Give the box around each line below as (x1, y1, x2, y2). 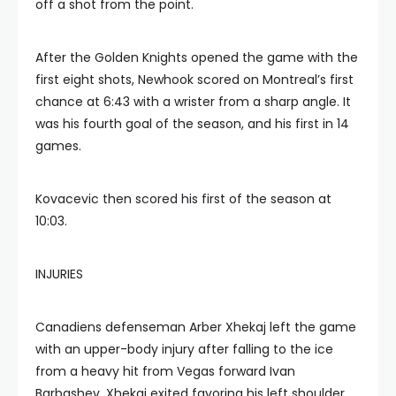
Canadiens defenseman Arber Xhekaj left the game (35, 318, 356, 336)
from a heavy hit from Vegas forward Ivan (35, 362, 295, 380)
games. (35, 137, 81, 155)
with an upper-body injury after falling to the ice (35, 340, 333, 358)
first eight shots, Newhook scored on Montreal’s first (35, 71, 354, 88)
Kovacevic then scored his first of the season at (35, 190, 331, 208)
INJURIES (35, 265, 83, 283)
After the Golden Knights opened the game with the (35, 49, 358, 66)
